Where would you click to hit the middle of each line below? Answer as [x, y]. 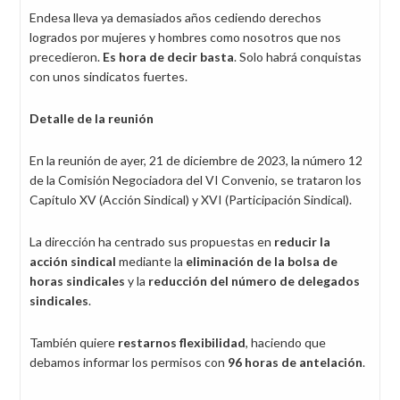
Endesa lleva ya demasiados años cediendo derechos [175, 17]
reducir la [302, 242]
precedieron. [66, 57]
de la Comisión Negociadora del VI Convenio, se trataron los [196, 180]
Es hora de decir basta [168, 57]
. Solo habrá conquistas [298, 57]
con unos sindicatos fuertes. [108, 76]
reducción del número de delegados [254, 281]
